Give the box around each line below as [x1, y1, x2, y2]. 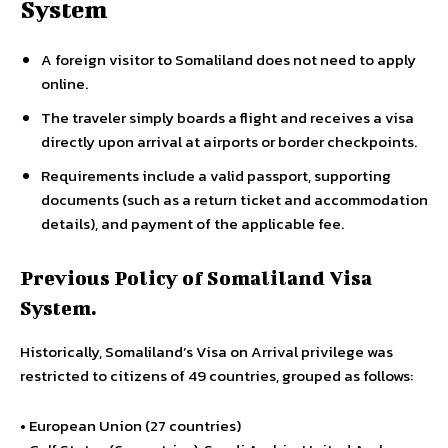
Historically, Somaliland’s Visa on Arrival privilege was [20, 339, 393, 363]
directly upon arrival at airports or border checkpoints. [41, 129, 417, 153]
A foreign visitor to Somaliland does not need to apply [41, 47, 416, 71]
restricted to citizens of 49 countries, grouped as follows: [20, 363, 413, 387]
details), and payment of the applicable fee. [41, 211, 344, 235]
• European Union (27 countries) [20, 413, 241, 437]
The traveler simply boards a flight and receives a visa [41, 105, 414, 129]
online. [41, 71, 88, 95]
